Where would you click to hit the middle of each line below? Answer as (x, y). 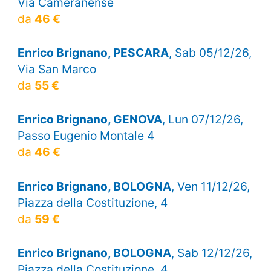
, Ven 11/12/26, (210, 186)
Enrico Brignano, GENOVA (90, 119)
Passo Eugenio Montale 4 (86, 136)
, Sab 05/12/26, (210, 53)
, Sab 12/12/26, (211, 253)
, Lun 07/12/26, (202, 119)
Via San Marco (57, 69)
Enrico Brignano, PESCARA (93, 53)
